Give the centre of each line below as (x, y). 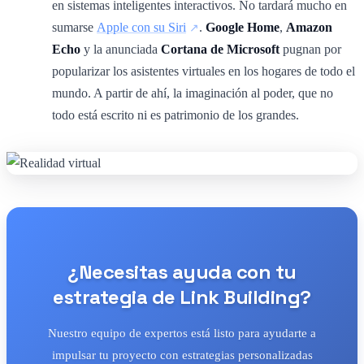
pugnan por (310, 49)
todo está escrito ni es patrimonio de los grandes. (175, 115)
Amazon (309, 27)
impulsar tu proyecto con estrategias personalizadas (182, 355)
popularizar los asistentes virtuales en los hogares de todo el (204, 71)
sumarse (74, 27)
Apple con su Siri (141, 27)
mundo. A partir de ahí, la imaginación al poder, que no (193, 93)
